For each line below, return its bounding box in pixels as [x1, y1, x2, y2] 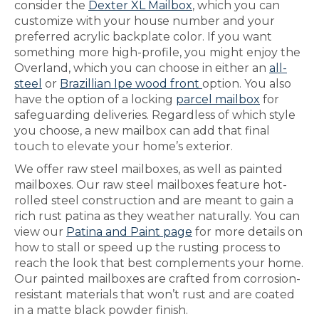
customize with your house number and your [14, 14, 275, 28]
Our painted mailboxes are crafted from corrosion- [14, 272, 300, 286]
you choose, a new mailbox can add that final [14, 124, 270, 137]
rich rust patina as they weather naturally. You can [14, 209, 300, 223]
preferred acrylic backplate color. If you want [14, 30, 272, 43]
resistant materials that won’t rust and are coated [14, 288, 295, 301]
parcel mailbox [176, 93, 260, 106]
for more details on [192, 225, 303, 239]
